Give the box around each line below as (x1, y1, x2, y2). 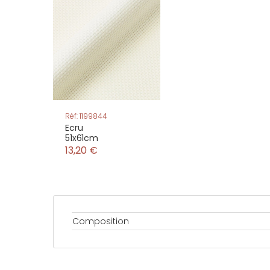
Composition (72, 215, 129, 227)
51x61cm (65, 132, 99, 144)
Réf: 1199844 (65, 111, 107, 121)
